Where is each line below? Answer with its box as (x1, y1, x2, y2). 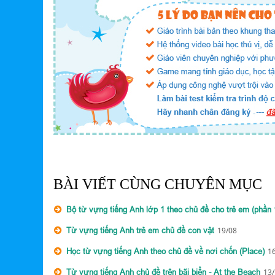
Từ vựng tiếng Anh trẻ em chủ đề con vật (66, 225, 214, 235)
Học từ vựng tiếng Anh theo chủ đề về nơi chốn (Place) (66, 246, 265, 256)
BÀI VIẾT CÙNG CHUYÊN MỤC (53, 176, 262, 192)
